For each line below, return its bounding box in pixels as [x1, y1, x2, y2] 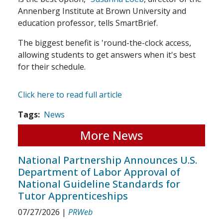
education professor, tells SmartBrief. [18, 17, 158, 28]
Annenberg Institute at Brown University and [18, 5, 186, 16]
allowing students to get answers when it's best [18, 49, 196, 60]
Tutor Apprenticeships [18, 189, 128, 203]
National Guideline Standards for [18, 177, 180, 191]
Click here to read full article [18, 89, 122, 100]
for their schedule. [18, 61, 86, 72]
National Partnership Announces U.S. [18, 153, 197, 167]
